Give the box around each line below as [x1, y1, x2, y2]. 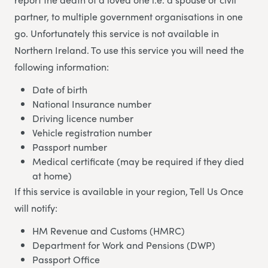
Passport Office [32, 252, 100, 266]
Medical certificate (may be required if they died [32, 154, 244, 168]
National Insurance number [32, 96, 151, 111]
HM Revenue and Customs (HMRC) [32, 223, 185, 237]
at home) [32, 168, 72, 182]
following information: [14, 59, 111, 74]
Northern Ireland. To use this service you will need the [14, 42, 244, 57]
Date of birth [32, 82, 87, 96]
